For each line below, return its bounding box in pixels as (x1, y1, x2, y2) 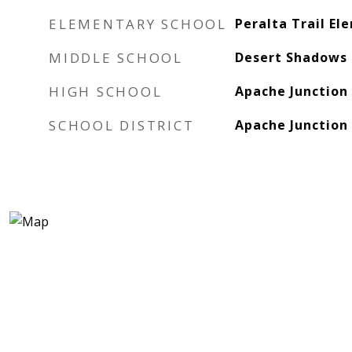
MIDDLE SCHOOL (49, 49, 183, 67)
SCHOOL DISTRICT (49, 116, 195, 134)
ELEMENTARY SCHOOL (49, 15, 227, 33)
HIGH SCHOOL (49, 82, 163, 101)
